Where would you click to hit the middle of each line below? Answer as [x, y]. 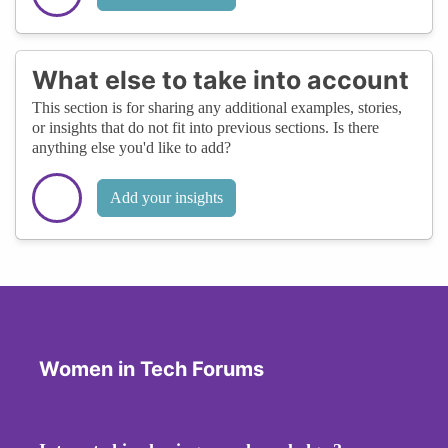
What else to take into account [220, 79]
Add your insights [166, 197]
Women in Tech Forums [151, 368]
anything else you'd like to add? [131, 147]
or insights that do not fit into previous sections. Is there [205, 127]
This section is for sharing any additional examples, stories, [217, 107]
